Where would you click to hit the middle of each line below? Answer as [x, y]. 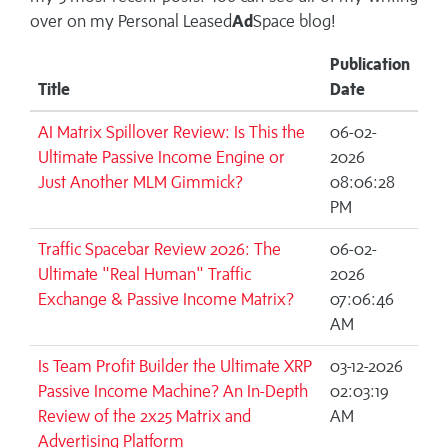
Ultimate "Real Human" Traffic [144, 274]
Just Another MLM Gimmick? [140, 182]
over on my [74, 21]
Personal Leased [175, 21]
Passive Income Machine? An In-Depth [173, 391]
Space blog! [294, 21]
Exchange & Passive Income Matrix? [166, 299]
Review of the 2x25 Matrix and [144, 416]
